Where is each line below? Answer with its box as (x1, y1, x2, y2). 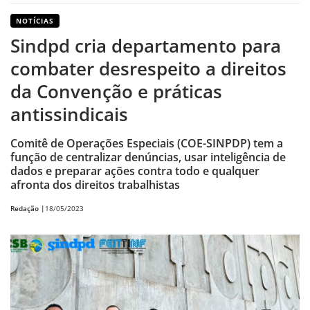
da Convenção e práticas (10, 79, 222, 104)
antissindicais (10, 102, 128, 127)
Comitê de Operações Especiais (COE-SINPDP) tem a (10, 136, 283, 152)
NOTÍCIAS (16, 16, 54, 26)
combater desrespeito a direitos (10, 56, 286, 82)
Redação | (10, 203, 45, 213)
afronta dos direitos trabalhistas (10, 177, 180, 193)
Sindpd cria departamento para (10, 33, 281, 59)
